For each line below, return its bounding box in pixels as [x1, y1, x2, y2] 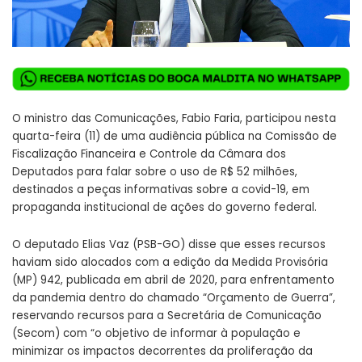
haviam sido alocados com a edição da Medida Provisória [12, 254, 328, 270]
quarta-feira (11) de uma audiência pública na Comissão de [12, 128, 337, 144]
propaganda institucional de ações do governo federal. [12, 199, 317, 215]
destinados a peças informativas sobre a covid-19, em [12, 181, 309, 197]
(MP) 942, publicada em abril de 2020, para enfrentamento [12, 271, 335, 288]
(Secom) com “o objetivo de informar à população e [12, 325, 301, 341]
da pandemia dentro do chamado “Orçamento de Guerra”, [12, 289, 335, 305]
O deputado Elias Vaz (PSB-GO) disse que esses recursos [12, 236, 326, 252]
